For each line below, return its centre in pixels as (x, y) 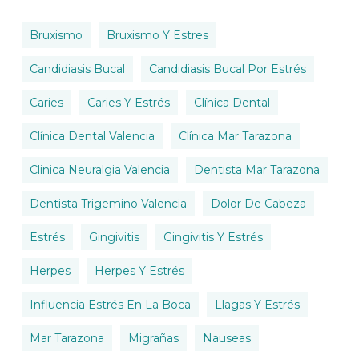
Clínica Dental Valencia (92, 136)
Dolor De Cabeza (258, 204)
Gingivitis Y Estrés (213, 237)
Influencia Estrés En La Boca (110, 305)
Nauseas (226, 338)
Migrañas (153, 338)
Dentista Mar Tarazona (256, 170)
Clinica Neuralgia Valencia (99, 170)
